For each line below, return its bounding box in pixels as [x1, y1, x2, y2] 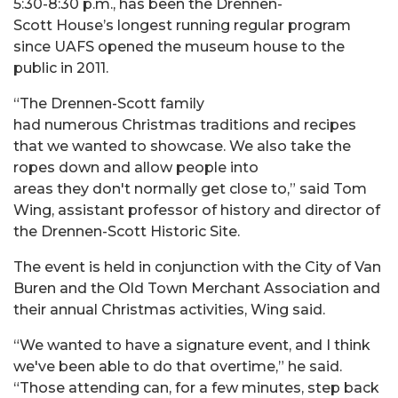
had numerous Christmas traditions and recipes [13, 115, 356, 133]
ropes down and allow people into [13, 158, 259, 176]
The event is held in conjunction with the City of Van [13, 258, 381, 275]
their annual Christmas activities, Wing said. [13, 300, 329, 318]
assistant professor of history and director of [58, 201, 380, 219]
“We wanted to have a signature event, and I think [13, 336, 370, 354]
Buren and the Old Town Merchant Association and [13, 279, 380, 297]
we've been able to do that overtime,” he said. [13, 357, 342, 375]
